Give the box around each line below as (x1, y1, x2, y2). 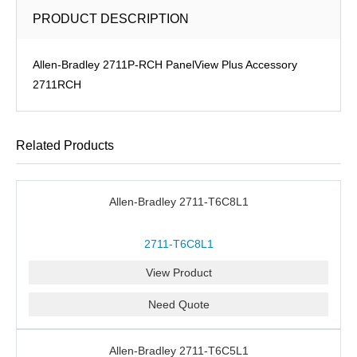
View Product (145, 266, 212, 279)
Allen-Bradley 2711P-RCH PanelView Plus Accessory (33, 58, 297, 71)
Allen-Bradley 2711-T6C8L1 (108, 195, 249, 208)
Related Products (16, 139, 114, 152)
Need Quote (147, 298, 210, 311)
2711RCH (33, 78, 81, 91)
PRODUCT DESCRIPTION (33, 12, 189, 25)
